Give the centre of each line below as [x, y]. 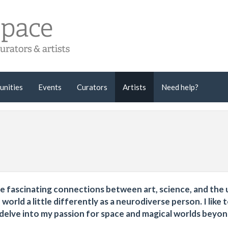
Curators [92, 87]
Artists [134, 87]
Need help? [180, 87]
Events [50, 87]
